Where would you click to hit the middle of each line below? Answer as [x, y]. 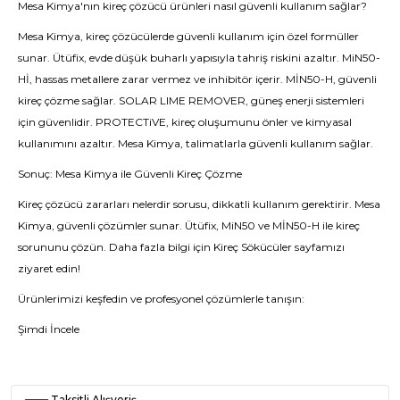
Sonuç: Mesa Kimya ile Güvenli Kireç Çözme [130, 174]
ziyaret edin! [49, 268]
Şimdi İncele [49, 329]
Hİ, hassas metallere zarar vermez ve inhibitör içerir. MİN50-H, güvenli [197, 79]
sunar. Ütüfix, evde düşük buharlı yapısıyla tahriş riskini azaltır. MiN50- [199, 58]
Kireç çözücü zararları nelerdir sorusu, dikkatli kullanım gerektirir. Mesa [199, 204]
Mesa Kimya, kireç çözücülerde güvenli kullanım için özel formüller [188, 36]
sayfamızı [318, 247]
